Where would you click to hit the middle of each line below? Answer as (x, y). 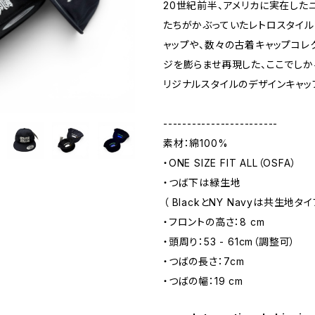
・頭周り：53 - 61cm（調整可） (230, 242)
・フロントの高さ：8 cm (214, 222)
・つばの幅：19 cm (203, 281)
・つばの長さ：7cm (204, 261)
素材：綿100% (196, 143)
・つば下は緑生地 (202, 182)
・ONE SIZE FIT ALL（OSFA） (230, 163)
